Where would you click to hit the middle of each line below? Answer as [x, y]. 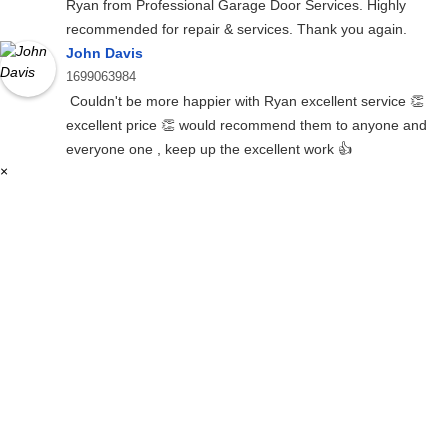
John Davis [104, 53]
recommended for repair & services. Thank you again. [236, 29]
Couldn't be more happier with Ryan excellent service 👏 [245, 101]
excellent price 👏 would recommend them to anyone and [246, 125]
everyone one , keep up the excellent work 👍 [209, 149]
